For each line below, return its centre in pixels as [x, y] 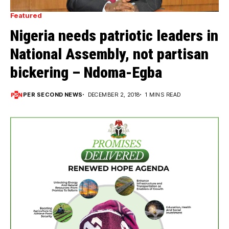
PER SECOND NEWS [53, 94]
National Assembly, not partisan [109, 54]
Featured [26, 15]
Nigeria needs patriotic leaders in [114, 35]
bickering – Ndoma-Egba [86, 72]
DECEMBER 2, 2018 [114, 94]
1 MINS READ [163, 94]
